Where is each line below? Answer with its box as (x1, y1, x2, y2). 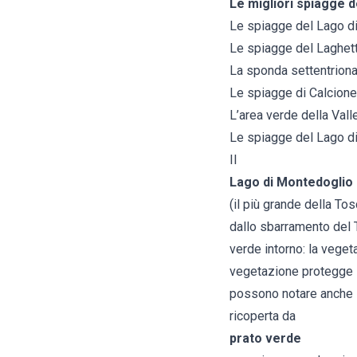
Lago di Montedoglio (229, 175, 353, 190)
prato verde (229, 331, 301, 347)
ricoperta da (229, 308, 296, 324)
